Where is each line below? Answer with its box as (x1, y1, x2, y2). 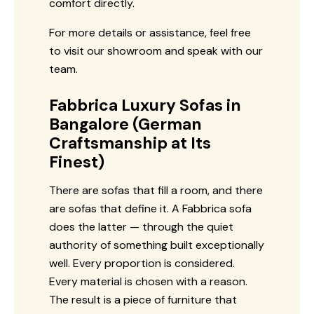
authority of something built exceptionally (49, 237, 264, 252)
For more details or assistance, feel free (49, 25, 251, 40)
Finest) (49, 151, 104, 172)
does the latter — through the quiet (49, 219, 233, 234)
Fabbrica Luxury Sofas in (49, 94, 241, 116)
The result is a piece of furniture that (49, 292, 237, 307)
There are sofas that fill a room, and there (49, 182, 263, 198)
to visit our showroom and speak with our (49, 43, 263, 58)
